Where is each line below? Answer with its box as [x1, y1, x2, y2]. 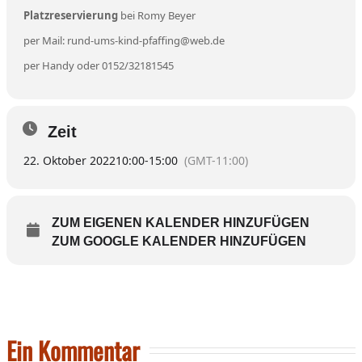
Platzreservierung [23, 7, 118, 23]
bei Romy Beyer [118, 7, 196, 23]
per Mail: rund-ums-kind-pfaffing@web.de [23, 32, 225, 48]
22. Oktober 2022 [23, 152, 116, 168]
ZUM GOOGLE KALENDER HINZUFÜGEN [52, 234, 306, 248]
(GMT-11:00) [184, 152, 248, 168]
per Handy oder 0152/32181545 [23, 57, 174, 73]
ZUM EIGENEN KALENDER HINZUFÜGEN [52, 215, 309, 229]
